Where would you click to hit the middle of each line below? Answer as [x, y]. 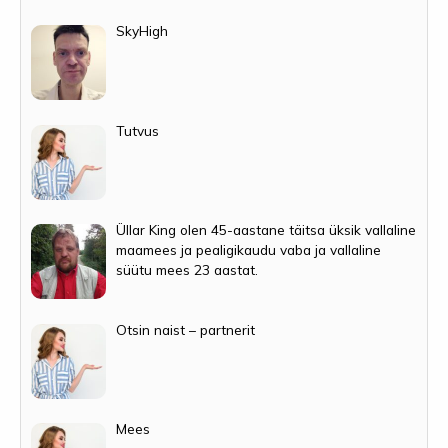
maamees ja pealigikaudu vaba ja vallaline [249, 250]
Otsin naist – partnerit [186, 329]
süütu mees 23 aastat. [187, 270]
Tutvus [138, 130]
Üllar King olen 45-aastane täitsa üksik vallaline [266, 230]
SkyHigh [142, 30]
